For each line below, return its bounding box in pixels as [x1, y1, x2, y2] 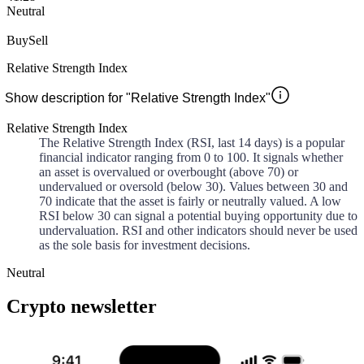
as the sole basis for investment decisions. [39, 237, 250, 252]
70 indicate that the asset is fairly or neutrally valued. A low [39, 193, 341, 208]
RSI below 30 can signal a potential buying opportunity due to [39, 208, 357, 223]
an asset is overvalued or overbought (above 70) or [39, 164, 298, 179]
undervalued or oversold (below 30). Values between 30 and [39, 179, 348, 193]
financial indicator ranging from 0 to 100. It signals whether [39, 149, 343, 164]
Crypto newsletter [6, 296, 157, 318]
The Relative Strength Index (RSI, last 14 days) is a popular [39, 135, 344, 149]
